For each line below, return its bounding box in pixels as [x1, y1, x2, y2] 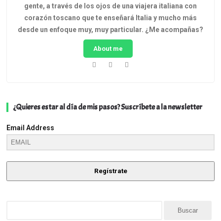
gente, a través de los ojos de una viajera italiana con [24, 2, 197, 10]
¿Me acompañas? [145, 26, 203, 34]
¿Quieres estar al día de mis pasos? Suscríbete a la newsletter [13, 102, 203, 112]
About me [93, 45, 123, 52]
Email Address [6, 124, 55, 132]
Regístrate [94, 167, 127, 175]
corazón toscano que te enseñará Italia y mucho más [24, 14, 197, 22]
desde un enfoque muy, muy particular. [18, 26, 145, 34]
